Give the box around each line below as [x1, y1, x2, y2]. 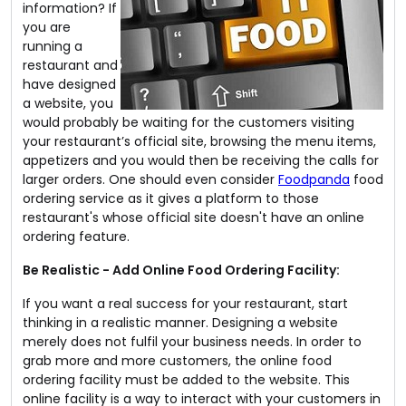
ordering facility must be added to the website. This [23, 371, 350, 389]
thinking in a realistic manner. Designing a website [23, 314, 338, 332]
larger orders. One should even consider [23, 170, 278, 188]
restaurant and [23, 56, 118, 74]
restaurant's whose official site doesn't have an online [23, 208, 364, 227]
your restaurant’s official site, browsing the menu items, [23, 132, 376, 150]
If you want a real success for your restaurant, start [23, 295, 348, 313]
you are [23, 18, 71, 36]
